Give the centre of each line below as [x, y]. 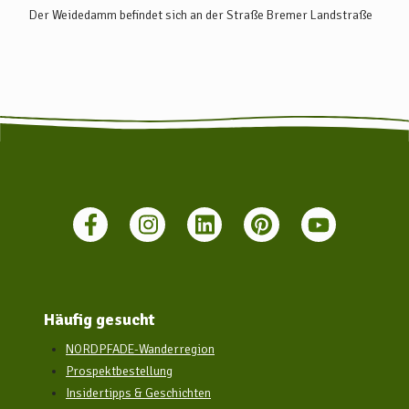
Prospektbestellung [119, 372]
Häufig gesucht [100, 320]
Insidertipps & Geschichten [138, 393]
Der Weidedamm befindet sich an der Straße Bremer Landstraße [201, 15]
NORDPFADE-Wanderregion [140, 350]
